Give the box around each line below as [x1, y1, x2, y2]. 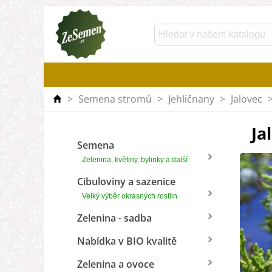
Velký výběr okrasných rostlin [82, 192, 177, 200]
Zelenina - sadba [77, 211, 152, 225]
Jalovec [231, 92, 262, 106]
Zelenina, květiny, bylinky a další [82, 155, 188, 164]
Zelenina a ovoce [77, 257, 154, 271]
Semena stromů [78, 92, 152, 106]
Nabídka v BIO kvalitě [77, 234, 177, 248]
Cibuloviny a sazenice [77, 175, 175, 188]
